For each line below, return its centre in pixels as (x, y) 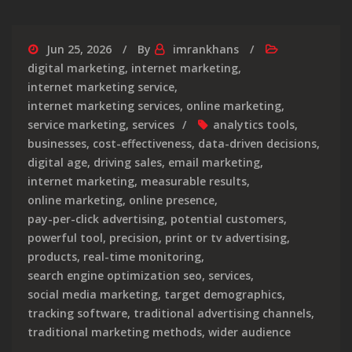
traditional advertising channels (222, 313)
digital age (57, 162)
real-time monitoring (142, 256)
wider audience (249, 332)
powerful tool (65, 237)
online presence (172, 200)
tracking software (77, 313)
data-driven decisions (257, 143)
